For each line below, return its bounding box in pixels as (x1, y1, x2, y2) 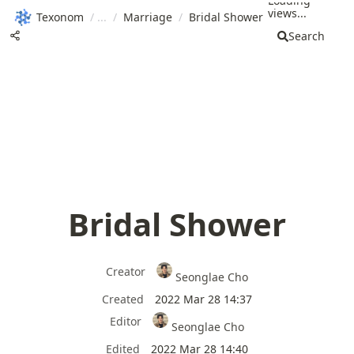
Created (102, 291, 144, 307)
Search (288, 28, 325, 43)
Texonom (36, 9, 84, 24)
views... (268, 6, 307, 21)
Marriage (123, 9, 172, 24)
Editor (109, 313, 141, 329)
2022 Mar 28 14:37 (155, 291, 252, 307)
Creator (105, 263, 145, 279)
